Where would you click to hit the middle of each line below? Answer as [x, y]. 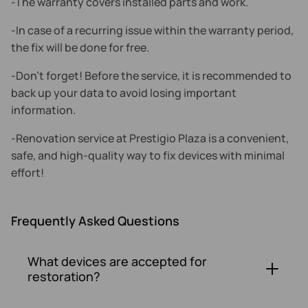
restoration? [64, 276]
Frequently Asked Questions [95, 221]
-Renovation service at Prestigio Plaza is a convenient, [150, 138]
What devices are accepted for [117, 261]
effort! [27, 173]
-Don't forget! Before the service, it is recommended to [151, 76]
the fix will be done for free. [80, 47]
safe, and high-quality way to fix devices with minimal [148, 155]
